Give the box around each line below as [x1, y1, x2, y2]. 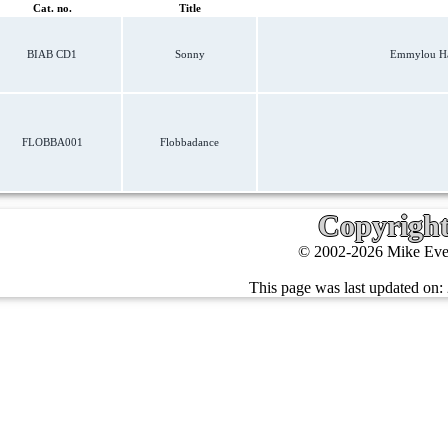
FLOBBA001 [21, 135, 83, 148]
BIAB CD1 [27, 47, 77, 60]
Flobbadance [160, 135, 219, 148]
